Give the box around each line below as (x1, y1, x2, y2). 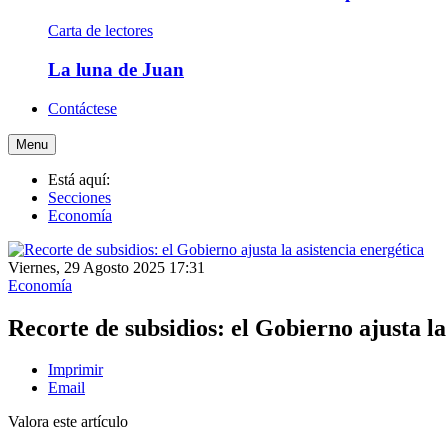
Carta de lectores (48, 22, 153, 40)
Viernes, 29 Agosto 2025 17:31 (8, 258, 205, 276)
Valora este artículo (8, 413, 128, 431)
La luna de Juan (48, 58, 184, 80)
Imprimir (48, 361, 103, 379)
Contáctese (48, 99, 117, 117)
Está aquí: (48, 170, 118, 188)
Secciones (48, 188, 111, 206)
